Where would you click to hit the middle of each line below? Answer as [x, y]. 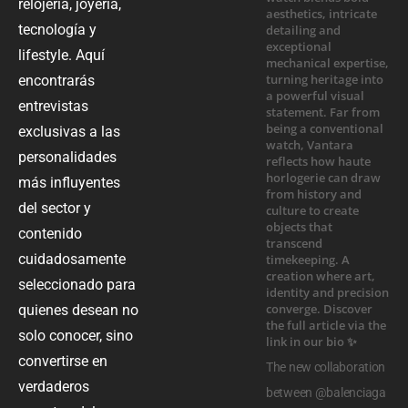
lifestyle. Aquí [61, 55]
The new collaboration [326, 367]
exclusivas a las [69, 131]
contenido [50, 233]
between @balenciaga [326, 392]
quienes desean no [78, 310]
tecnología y [57, 29]
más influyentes [69, 182]
